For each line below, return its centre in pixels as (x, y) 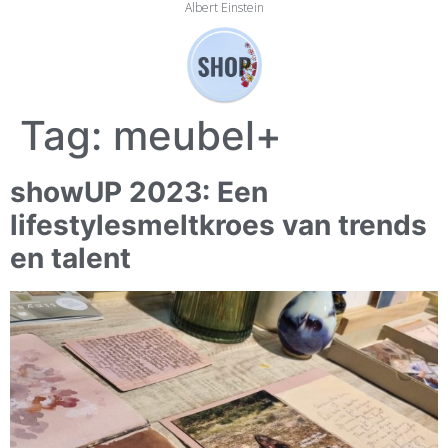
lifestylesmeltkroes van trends (218, 225)
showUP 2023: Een (139, 192)
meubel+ (197, 136)
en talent (70, 258)
